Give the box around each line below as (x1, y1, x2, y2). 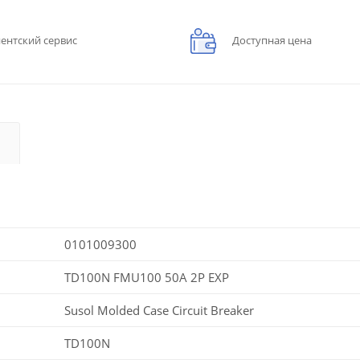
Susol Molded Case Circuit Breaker (64, 301, 254, 318)
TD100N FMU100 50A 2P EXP (64, 268, 229, 285)
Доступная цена (232, 32, 312, 47)
